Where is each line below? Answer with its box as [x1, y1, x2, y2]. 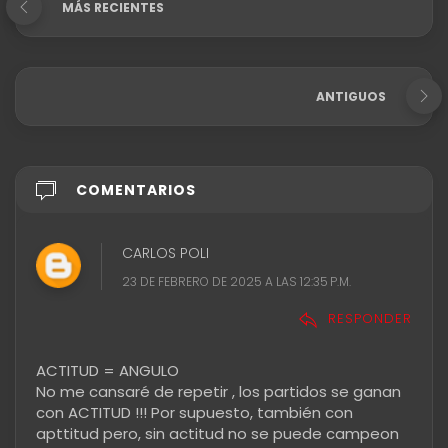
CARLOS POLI [122, 242, 209, 263]
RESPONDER [328, 309, 412, 329]
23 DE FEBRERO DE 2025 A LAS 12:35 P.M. [122, 272, 351, 290]
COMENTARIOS [76, 179, 196, 200]
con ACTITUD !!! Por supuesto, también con [36, 401, 353, 423]
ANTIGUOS [316, 87, 386, 105]
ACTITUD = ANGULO [36, 359, 179, 381]
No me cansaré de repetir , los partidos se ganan [36, 380, 401, 402]
